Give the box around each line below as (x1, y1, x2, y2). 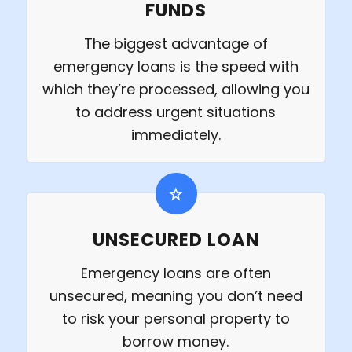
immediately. (130, 125, 221, 145)
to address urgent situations (75, 102, 277, 123)
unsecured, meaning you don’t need (49, 286, 302, 306)
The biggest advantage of (83, 34, 268, 54)
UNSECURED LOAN (92, 227, 259, 253)
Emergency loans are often (80, 263, 271, 284)
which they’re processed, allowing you (42, 79, 310, 100)
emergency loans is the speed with (53, 57, 299, 77)
